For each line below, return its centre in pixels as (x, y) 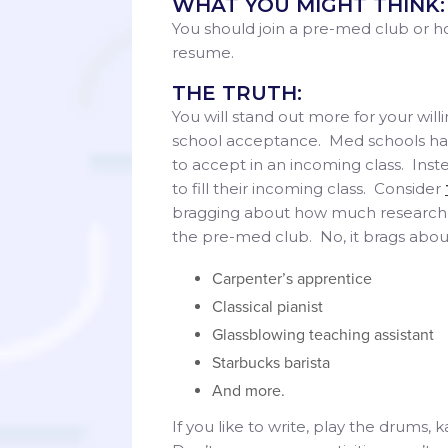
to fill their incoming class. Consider (308, 188)
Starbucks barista (271, 362)
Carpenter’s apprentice (292, 278)
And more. (248, 390)
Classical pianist (267, 306)
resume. (203, 52)
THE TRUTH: (237, 92)
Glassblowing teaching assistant (323, 334)
